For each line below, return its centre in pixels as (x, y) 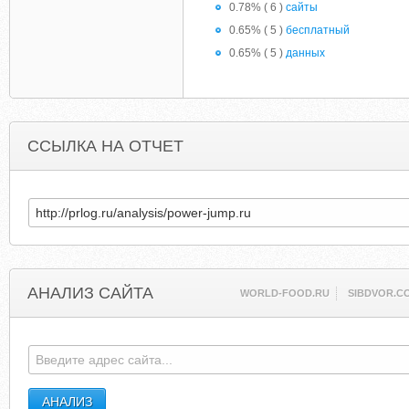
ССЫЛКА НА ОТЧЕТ (105, 146)
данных (305, 53)
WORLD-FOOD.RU (285, 293)
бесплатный (318, 30)
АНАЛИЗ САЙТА (90, 293)
